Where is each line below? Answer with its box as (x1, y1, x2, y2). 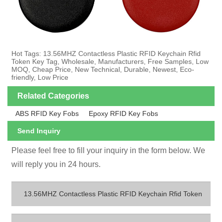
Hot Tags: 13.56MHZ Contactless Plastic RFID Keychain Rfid (11, 50, 201, 58)
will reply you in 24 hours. (11, 160, 101, 169)
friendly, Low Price (11, 73, 69, 82)
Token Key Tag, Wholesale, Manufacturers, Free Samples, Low (11, 57, 209, 66)
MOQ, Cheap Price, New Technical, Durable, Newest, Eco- (11, 65, 195, 74)
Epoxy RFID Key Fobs (89, 109, 159, 117)
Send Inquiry (17, 126, 60, 135)
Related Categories (17, 92, 89, 101)
